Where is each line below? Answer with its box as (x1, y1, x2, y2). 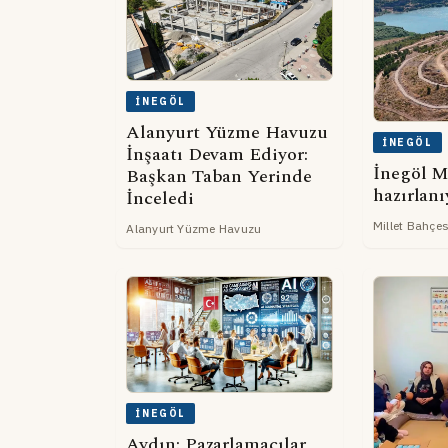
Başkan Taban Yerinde (126, 162, 312, 190)
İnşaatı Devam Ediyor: (126, 140, 308, 168)
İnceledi (126, 184, 194, 212)
